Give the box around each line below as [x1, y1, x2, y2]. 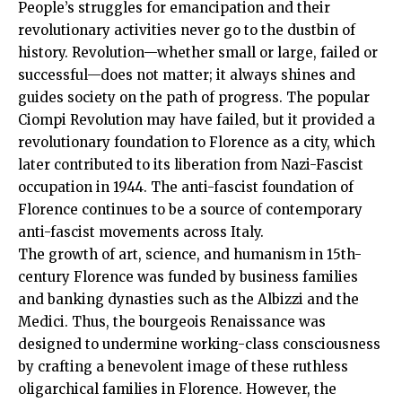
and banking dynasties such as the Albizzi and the [18, 290, 359, 308]
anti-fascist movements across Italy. [18, 223, 264, 240]
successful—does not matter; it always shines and [18, 66, 355, 83]
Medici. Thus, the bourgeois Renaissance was [18, 312, 326, 330]
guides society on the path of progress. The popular [18, 88, 370, 106]
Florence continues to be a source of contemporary [18, 200, 363, 218]
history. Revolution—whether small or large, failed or [18, 43, 378, 61]
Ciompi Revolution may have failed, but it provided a [18, 110, 375, 128]
